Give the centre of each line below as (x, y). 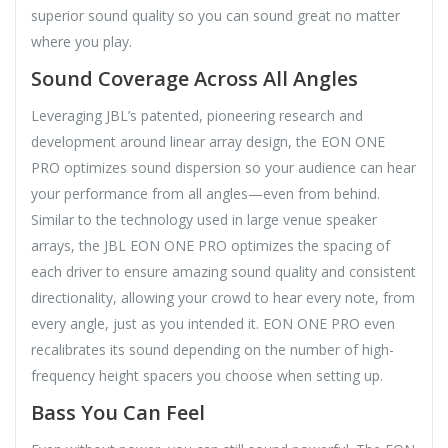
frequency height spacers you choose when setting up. (207, 375)
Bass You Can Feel (118, 412)
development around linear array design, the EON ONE (208, 141)
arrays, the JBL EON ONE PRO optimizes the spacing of (210, 245)
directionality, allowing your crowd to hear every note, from (223, 297)
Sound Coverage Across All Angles (194, 78)
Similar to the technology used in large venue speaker (204, 219)
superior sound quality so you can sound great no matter (215, 15)
